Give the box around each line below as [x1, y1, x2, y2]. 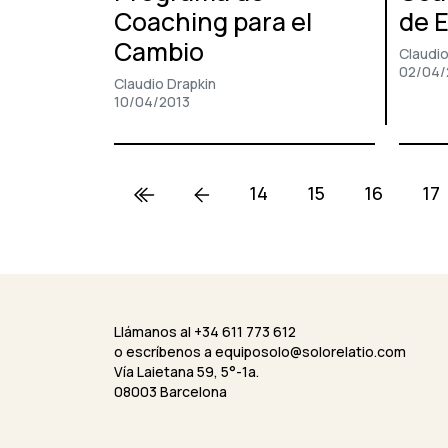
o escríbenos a [114, 342, 215, 362]
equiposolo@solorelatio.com [215, 342, 406, 362]
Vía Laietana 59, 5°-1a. [114, 362, 259, 382]
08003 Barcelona [114, 382, 227, 402]
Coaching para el [114, 4, 312, 40]
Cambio [114, 34, 204, 70]
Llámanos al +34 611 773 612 [114, 322, 296, 342]
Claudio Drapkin [114, 74, 216, 94]
